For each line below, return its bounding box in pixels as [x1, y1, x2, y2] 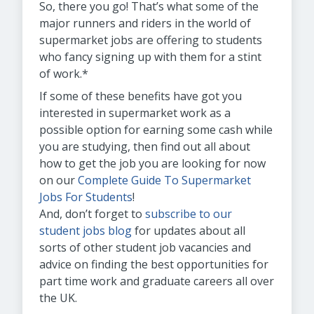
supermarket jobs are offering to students [39, 32, 262, 48]
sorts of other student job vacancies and [39, 240, 251, 255]
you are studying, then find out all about [39, 139, 250, 154]
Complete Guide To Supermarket [78, 172, 251, 188]
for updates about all [132, 223, 245, 238]
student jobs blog [39, 223, 132, 238]
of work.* [39, 66, 88, 81]
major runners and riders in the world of [39, 15, 251, 31]
